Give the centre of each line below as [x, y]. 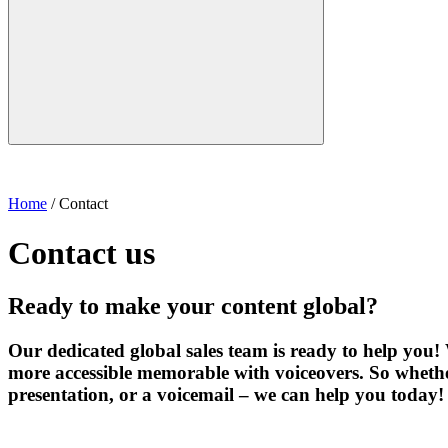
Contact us [81, 252]
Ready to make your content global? [193, 305]
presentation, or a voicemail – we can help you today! [226, 394]
